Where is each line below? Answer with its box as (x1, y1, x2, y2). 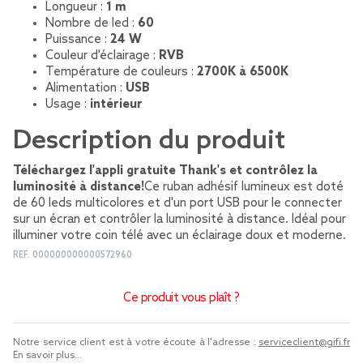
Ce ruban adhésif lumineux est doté (144, 180, 344, 194)
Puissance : (45, 32, 110, 47)
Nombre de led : (45, 16, 138, 31)
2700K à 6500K (197, 65, 288, 79)
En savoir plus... (13, 350, 82, 361)
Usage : (45, 97, 90, 112)
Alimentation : (45, 81, 126, 96)
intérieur (90, 97, 143, 112)
